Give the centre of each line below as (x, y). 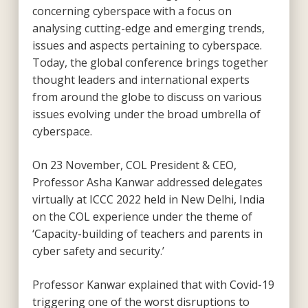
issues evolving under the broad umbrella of (146, 114)
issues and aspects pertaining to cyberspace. (147, 45)
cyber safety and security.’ (98, 251)
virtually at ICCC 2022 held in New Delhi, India (148, 199)
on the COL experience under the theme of (142, 216)
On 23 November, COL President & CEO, (134, 165)
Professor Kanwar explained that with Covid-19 (153, 284)
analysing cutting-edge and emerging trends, (148, 28)
